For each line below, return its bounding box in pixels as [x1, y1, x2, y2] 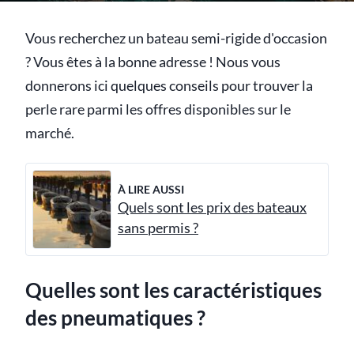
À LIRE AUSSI [118, 182, 184, 196]
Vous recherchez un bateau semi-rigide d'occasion [25, 30, 327, 47]
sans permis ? [118, 219, 198, 236]
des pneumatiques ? [25, 305, 205, 331]
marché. [25, 125, 74, 141]
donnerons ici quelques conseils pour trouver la [25, 77, 313, 94]
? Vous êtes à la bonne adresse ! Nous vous [25, 54, 281, 70]
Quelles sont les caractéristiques [25, 277, 322, 303]
